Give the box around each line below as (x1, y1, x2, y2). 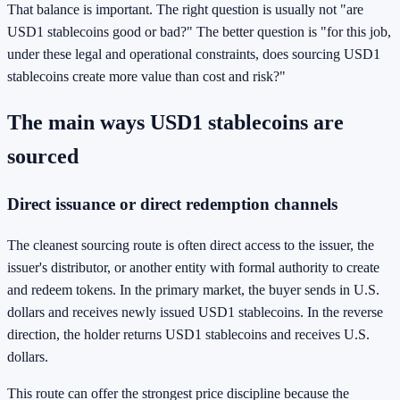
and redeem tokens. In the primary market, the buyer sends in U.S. (7, 281, 379, 297)
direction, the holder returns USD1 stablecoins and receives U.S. (7, 326, 370, 342)
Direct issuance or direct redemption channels (7, 195, 337, 214)
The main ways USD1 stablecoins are (7, 111, 344, 135)
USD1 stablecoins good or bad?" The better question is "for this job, (7, 24, 391, 40)
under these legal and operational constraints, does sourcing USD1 (7, 46, 380, 62)
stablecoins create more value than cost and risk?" (7, 69, 286, 85)
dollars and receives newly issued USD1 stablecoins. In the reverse (7, 304, 383, 320)
